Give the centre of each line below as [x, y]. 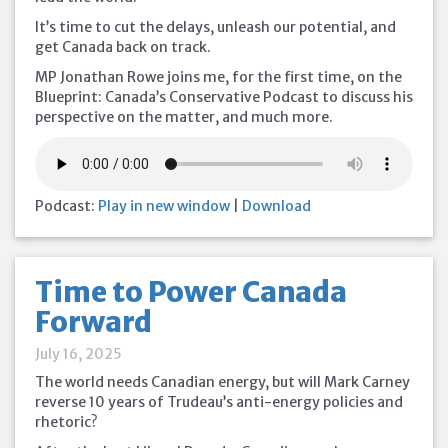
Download [276, 206]
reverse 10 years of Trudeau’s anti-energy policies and [219, 402]
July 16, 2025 [78, 354]
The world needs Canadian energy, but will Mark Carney [222, 382]
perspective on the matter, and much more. [184, 117]
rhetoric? [66, 422]
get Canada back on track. [123, 47]
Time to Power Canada [191, 292]
